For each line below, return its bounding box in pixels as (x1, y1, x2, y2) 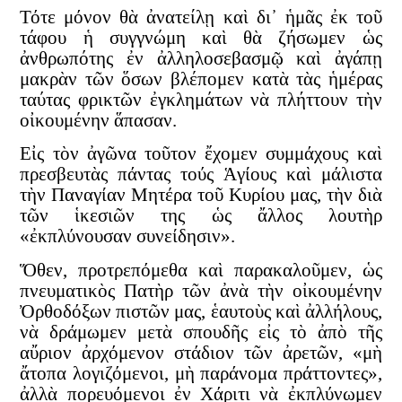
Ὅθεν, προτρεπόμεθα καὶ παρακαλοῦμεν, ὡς (20, 258, 382, 281)
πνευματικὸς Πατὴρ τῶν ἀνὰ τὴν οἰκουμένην (20, 279, 382, 301)
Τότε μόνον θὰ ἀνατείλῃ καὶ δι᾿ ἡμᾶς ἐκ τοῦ (20, 5, 382, 28)
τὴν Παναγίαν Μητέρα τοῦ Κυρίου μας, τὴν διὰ (20, 184, 382, 206)
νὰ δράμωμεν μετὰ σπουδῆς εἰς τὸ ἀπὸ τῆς (20, 320, 382, 343)
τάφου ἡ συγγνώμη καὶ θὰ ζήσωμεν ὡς (20, 26, 382, 48)
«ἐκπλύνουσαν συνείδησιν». (20, 225, 236, 248)
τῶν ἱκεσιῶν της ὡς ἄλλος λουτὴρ (20, 205, 382, 227)
